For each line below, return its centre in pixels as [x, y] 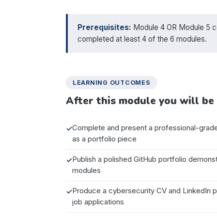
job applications [98, 202]
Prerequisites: [104, 27]
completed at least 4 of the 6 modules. [142, 39]
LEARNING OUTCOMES [112, 82]
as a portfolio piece [104, 139]
